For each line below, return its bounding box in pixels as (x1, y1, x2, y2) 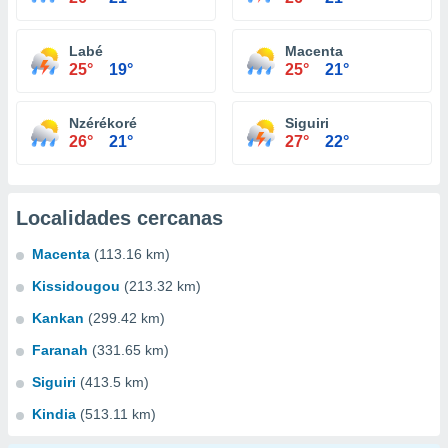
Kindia (32, 406, 76, 422)
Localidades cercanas (16, 207, 223, 229)
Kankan (32, 310, 84, 326)
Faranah (32, 342, 88, 358)
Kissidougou (32, 278, 120, 294)
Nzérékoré (69, 115, 137, 131)
